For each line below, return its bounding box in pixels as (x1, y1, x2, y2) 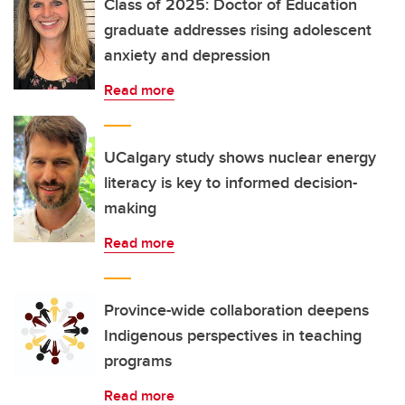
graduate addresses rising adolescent (104, 18, 372, 42)
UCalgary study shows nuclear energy (104, 146, 376, 169)
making (104, 196, 156, 220)
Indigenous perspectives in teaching (104, 324, 362, 347)
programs (104, 349, 172, 372)
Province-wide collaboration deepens (104, 298, 369, 322)
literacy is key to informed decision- (104, 171, 357, 194)
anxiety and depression (104, 43, 270, 67)
